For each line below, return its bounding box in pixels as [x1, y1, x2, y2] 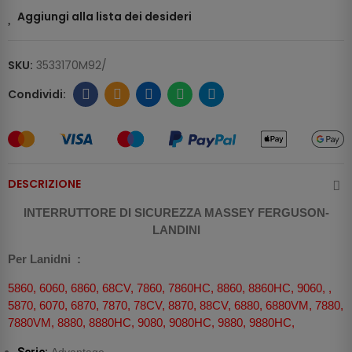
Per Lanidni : [8, 252, 84, 266]
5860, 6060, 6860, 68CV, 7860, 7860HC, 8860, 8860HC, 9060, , [8, 281, 332, 295]
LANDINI [152, 223, 200, 237]
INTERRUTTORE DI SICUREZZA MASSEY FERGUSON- [23, 206, 329, 220]
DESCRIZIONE [8, 176, 81, 192]
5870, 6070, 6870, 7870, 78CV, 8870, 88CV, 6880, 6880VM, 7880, [8, 299, 343, 313]
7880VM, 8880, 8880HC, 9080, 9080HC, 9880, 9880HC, [8, 316, 295, 330]
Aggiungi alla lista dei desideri [17, 9, 192, 25]
